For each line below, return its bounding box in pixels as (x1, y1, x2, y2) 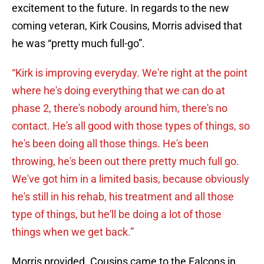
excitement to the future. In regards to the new (12, 2, 229, 15)
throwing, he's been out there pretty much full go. (12, 155, 239, 168)
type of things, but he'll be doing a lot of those (12, 208, 222, 221)
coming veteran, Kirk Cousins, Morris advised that (12, 19, 242, 32)
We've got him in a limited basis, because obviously (12, 173, 249, 186)
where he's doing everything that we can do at (12, 84, 225, 97)
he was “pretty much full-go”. (12, 37, 145, 50)
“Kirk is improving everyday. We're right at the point (12, 67, 247, 80)
